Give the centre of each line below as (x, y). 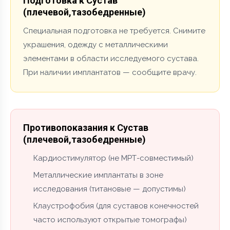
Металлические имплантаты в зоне (98, 175)
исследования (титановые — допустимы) (110, 189)
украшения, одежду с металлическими (95, 44)
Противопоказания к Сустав (86, 127)
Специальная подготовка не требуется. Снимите (114, 31)
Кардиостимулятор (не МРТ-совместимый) (113, 158)
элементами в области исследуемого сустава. (111, 58)
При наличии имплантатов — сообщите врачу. (110, 72)
